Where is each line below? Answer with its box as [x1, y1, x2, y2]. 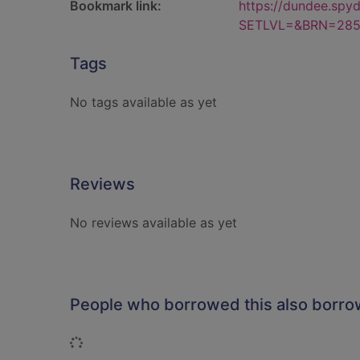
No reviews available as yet [70, 215, 237, 231]
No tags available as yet [70, 94, 217, 110]
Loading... [82, 334, 141, 350]
